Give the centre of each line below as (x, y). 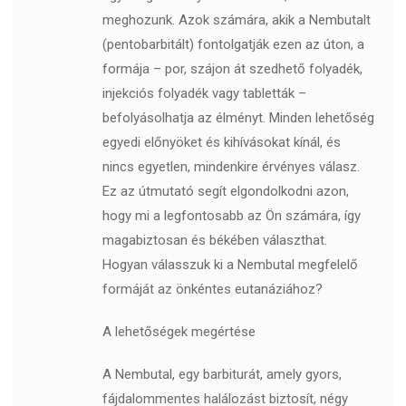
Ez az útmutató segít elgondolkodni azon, (225, 192)
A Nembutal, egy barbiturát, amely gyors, (222, 375)
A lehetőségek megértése (179, 332)
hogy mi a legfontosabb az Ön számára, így (231, 216)
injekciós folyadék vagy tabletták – (204, 94)
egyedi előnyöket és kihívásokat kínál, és (221, 143)
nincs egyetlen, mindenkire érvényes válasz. (231, 167)
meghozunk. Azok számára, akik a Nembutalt (236, 20)
